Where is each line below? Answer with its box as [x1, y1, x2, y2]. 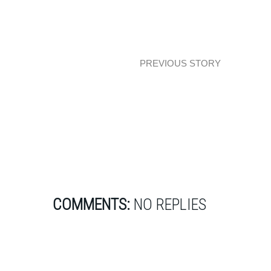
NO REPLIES [130, 195, 206, 214]
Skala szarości [152, 81, 208, 91]
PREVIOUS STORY [140, 57, 221, 68]
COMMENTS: [53, 195, 130, 214]
